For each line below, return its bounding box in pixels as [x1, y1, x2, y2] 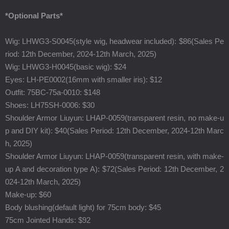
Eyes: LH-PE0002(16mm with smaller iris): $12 [5, 75, 162, 84]
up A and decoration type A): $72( [5, 165, 117, 173]
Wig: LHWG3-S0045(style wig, [5, 37, 109, 45]
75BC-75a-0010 [27, 88, 80, 97]
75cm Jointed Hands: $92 [5, 216, 90, 224]
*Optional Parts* [5, 11, 63, 20]
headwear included [109, 37, 172, 45]
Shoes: [5, 101, 31, 109]
